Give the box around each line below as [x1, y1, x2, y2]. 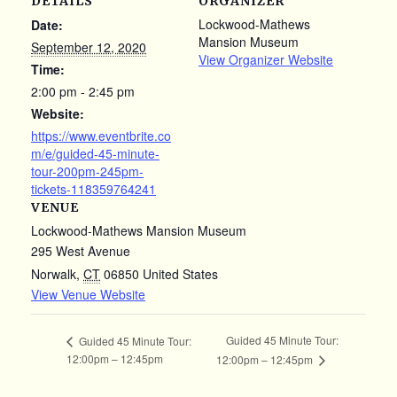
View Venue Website [31, 285, 145, 303]
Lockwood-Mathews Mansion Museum [31, 222, 246, 239]
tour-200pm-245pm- [31, 162, 144, 180]
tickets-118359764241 [31, 180, 156, 198]
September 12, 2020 [31, 38, 146, 56]
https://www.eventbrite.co [31, 127, 171, 144]
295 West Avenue [31, 242, 130, 260]
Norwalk [31, 265, 76, 283]
